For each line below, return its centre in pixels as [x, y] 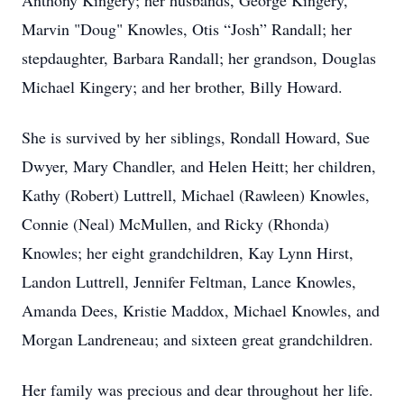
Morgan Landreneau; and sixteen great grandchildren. [200, 339]
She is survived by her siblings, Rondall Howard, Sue [196, 137]
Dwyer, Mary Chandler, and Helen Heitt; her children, [199, 166]
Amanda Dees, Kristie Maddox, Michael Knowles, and [201, 310]
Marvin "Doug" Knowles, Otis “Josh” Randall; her [187, 29]
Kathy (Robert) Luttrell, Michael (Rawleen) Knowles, [196, 195]
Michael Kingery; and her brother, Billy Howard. [182, 87]
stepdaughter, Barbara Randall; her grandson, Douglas [199, 58]
